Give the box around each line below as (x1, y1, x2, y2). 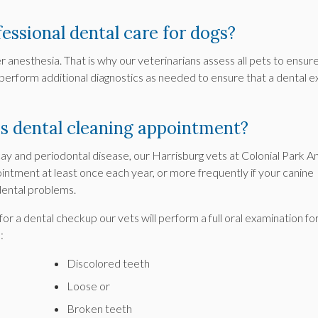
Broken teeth (67, 302, 133, 316)
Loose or (67, 279, 111, 293)
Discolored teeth (67, 256, 150, 270)
